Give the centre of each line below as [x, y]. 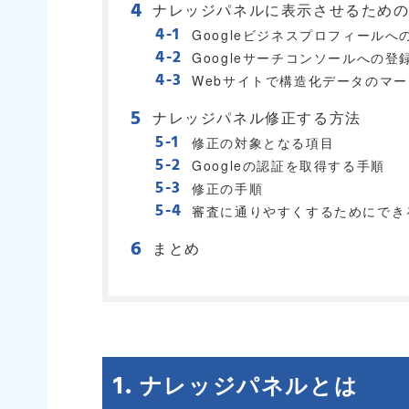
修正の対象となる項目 [263, 143]
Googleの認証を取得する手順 [288, 166]
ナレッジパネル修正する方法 [257, 117]
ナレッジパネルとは [249, 385]
